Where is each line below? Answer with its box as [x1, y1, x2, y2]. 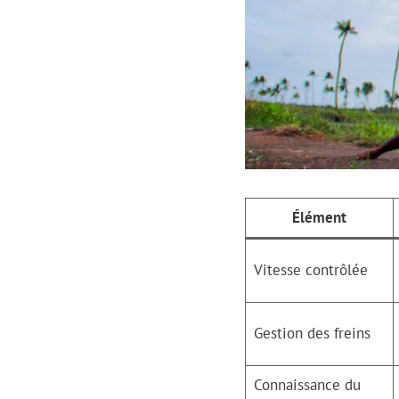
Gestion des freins [253, 323, 370, 344]
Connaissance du [253, 375, 361, 395]
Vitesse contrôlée [253, 260, 368, 281]
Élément [292, 208, 346, 228]
